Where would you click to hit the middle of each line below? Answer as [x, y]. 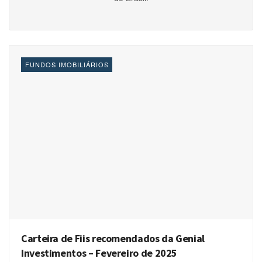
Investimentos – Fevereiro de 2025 [99, 253]
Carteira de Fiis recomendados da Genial [113, 239]
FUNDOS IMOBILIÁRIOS [67, 64]
